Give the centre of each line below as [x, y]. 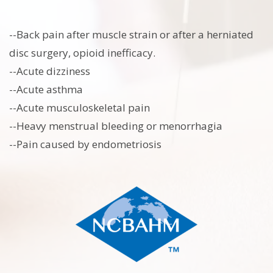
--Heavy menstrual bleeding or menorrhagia [116, 126]
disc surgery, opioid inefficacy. [82, 53]
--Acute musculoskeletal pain [80, 108]
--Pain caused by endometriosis [85, 144]
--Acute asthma [46, 90]
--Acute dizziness [50, 71]
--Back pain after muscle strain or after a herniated [131, 35]
